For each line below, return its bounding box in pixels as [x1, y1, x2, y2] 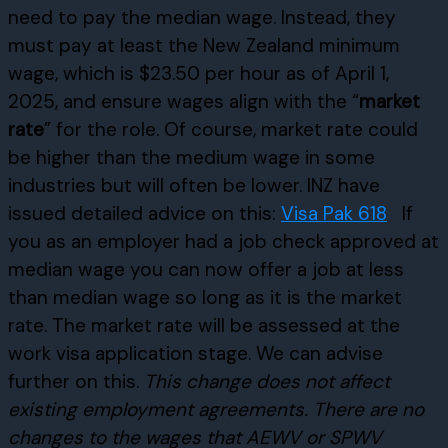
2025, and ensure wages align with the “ [8, 88, 359, 114]
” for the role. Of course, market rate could [44, 116, 418, 142]
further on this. [8, 368, 144, 394]
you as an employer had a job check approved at [8, 228, 439, 254]
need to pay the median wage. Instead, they [8, 4, 396, 30]
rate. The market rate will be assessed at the [8, 312, 400, 338]
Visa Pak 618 [281, 200, 387, 226]
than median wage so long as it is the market [8, 284, 402, 310]
